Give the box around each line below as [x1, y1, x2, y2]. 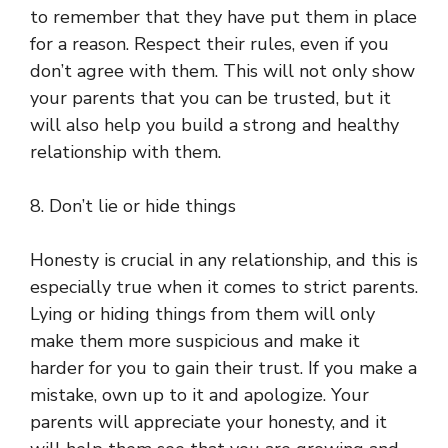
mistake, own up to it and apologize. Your [30, 382, 369, 407]
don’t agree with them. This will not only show [30, 58, 415, 83]
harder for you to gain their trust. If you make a [30, 355, 417, 380]
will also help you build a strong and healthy [30, 112, 399, 137]
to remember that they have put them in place [30, 4, 417, 29]
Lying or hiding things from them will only [30, 301, 375, 326]
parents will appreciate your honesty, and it [30, 409, 387, 434]
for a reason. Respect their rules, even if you [30, 31, 389, 56]
